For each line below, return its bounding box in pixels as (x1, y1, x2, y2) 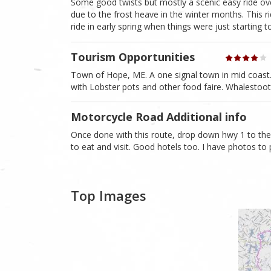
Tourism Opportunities (71, 49, 195, 64)
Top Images (71, 186, 146, 205)
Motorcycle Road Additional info (71, 109, 247, 124)
